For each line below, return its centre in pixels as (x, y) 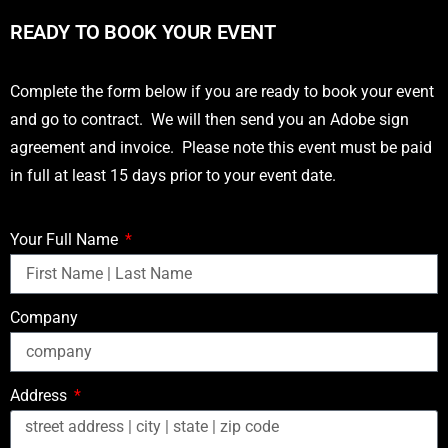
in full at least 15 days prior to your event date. (173, 175)
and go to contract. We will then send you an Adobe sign (209, 119)
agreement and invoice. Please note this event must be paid (221, 147)
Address (40, 395)
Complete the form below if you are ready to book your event (222, 91)
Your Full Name (66, 239)
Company (44, 317)
